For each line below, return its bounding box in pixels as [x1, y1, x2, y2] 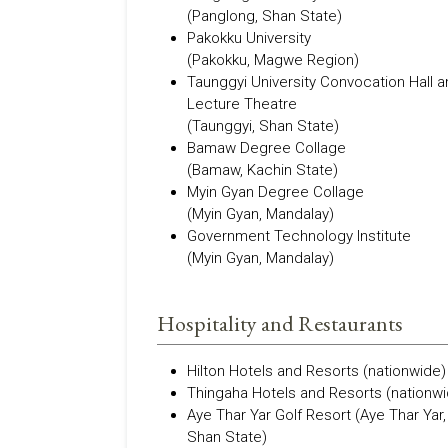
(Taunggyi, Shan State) [187, 117, 339, 135]
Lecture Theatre [187, 95, 297, 113]
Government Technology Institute [187, 227, 411, 245]
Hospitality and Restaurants [157, 309, 403, 338]
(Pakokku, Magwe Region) [187, 51, 359, 69]
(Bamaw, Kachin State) [187, 161, 338, 179]
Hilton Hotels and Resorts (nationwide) [187, 362, 446, 380]
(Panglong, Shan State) [187, 7, 342, 25]
